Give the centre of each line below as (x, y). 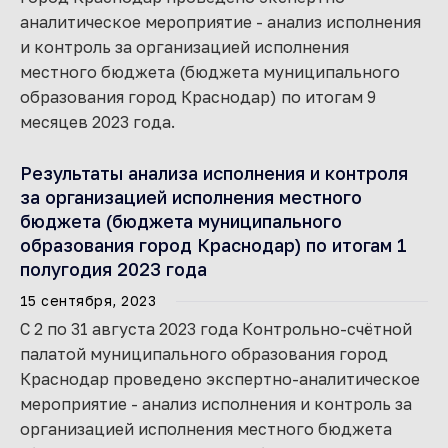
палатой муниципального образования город (204, 354)
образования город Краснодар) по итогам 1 (213, 245)
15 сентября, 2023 (88, 300)
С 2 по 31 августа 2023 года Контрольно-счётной (216, 329)
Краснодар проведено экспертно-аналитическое (220, 379)
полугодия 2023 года (113, 269)
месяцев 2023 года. (97, 122)
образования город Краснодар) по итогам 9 (198, 97)
